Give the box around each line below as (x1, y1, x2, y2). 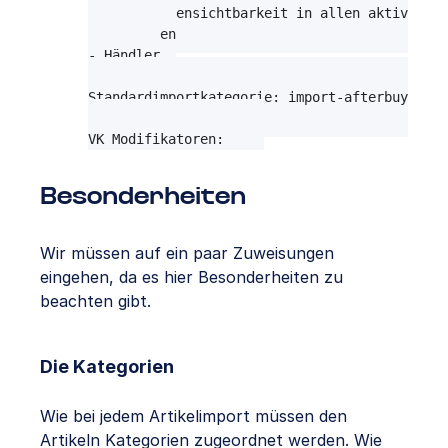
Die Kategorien (40, 356, 174, 378)
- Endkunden (88, 26, 176, 43)
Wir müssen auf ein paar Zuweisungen (40, 243, 334, 264)
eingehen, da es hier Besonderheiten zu (40, 267, 343, 288)
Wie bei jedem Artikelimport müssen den (40, 406, 347, 427)
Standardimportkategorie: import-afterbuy (88, 89, 408, 106)
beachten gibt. (40, 291, 151, 312)
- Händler (88, 47, 160, 64)
